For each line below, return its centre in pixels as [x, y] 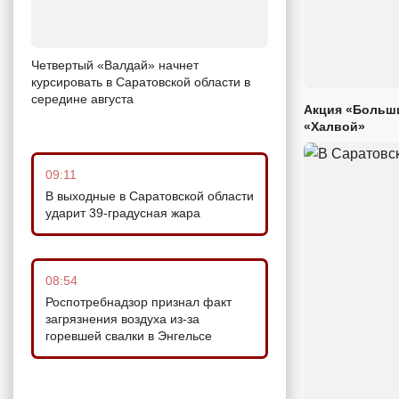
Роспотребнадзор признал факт [138, 301]
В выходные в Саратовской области [150, 195]
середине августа [82, 98]
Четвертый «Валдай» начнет [115, 65]
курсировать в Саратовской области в [141, 81]
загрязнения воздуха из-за [122, 318]
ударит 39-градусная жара [123, 212]
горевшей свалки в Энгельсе [129, 335]
